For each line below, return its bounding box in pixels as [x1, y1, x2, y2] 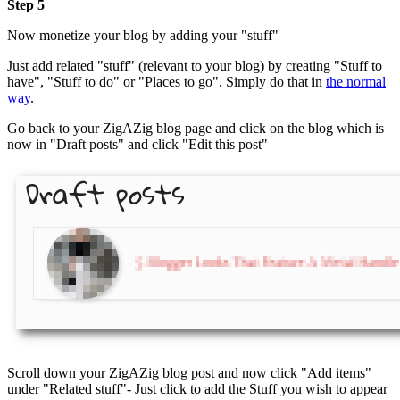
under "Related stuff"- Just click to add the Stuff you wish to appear [7, 381, 387, 397]
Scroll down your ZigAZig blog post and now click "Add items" [7, 365, 371, 381]
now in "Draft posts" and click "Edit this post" [7, 137, 268, 153]
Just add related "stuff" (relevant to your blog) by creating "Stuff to [7, 58, 382, 74]
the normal [326, 74, 386, 90]
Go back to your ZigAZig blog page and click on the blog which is [7, 121, 384, 137]
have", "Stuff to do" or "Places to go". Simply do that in [7, 74, 326, 90]
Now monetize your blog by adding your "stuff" [7, 28, 279, 44]
